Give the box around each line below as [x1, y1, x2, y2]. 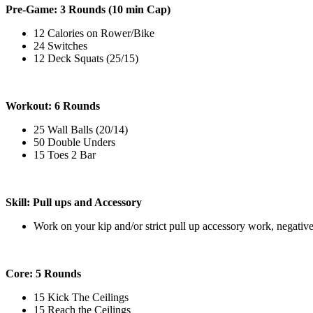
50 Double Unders [34, 136, 115, 148]
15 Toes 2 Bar [34, 148, 96, 161]
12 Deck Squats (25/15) [34, 52, 138, 64]
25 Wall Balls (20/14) [34, 123, 128, 136]
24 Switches [34, 39, 87, 52]
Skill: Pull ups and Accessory [6, 196, 142, 208]
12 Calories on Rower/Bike [34, 27, 154, 39]
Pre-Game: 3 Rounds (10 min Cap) [6, 3, 170, 15]
